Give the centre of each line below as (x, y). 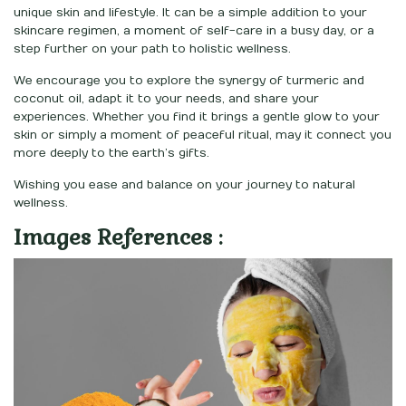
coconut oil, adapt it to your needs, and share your (166, 99)
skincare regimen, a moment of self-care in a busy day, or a (194, 31)
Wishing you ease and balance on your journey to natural (184, 185)
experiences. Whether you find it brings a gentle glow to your (197, 117)
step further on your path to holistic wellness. (152, 49)
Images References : (118, 237)
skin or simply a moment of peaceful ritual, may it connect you (203, 135)
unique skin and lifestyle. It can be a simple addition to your (190, 13)
